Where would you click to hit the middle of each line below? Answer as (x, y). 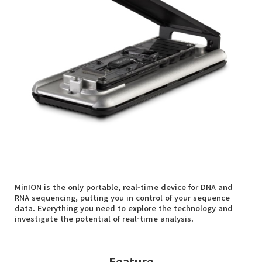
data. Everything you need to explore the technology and (124, 208)
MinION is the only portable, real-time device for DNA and (124, 187)
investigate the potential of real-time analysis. (104, 218)
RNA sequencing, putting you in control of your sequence (122, 197)
